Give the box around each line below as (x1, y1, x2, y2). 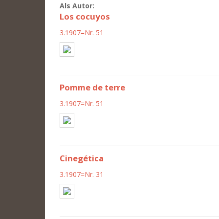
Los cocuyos (60, 10, 110, 22)
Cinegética (60, 152, 104, 164)
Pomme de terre (60, 81, 125, 93)
